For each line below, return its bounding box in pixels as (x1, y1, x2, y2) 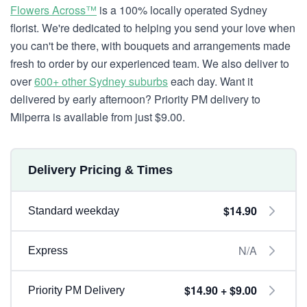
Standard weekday (28, 205, 119, 217)
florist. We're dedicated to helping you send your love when (10, 20, 295, 36)
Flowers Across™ (10, 2, 97, 18)
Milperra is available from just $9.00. (10, 109, 185, 125)
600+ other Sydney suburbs (34, 73, 168, 89)
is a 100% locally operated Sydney (97, 2, 267, 18)
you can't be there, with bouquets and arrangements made (10, 38, 291, 53)
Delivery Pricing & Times (28, 163, 173, 177)
